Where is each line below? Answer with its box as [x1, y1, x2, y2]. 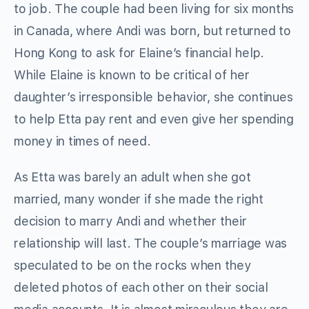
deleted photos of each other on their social [14, 280, 268, 295]
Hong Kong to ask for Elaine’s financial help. [14, 46, 265, 61]
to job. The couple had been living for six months [14, 1, 295, 17]
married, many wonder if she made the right [14, 192, 263, 207]
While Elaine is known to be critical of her [14, 68, 250, 83]
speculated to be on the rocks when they [14, 258, 251, 273]
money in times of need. [14, 134, 151, 149]
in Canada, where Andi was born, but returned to [14, 23, 291, 39]
